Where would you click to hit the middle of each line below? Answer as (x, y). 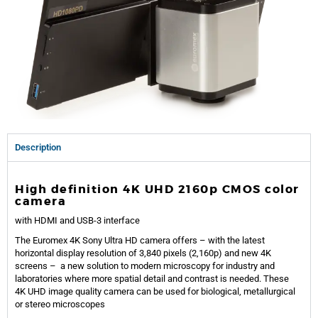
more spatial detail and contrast (156, 279)
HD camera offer (159, 241)
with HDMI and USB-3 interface (77, 221)
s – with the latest (229, 241)
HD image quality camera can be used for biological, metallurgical (164, 292)
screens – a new (51, 266)
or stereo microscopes (60, 305)
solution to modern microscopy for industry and (181, 266)
